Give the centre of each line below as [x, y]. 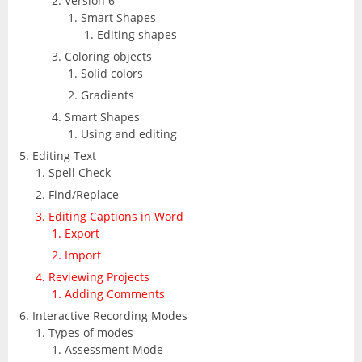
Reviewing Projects [99, 276]
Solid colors [112, 73]
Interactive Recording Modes [110, 315]
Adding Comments [115, 293]
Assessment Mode [114, 349]
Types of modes [91, 332]
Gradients [107, 95]
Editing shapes [137, 34]
